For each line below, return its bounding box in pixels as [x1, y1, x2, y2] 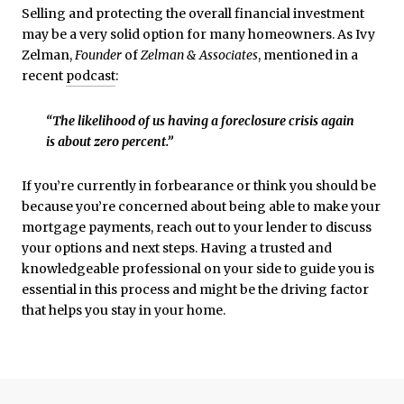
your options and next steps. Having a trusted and [22, 240, 332, 257]
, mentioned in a [258, 47, 358, 64]
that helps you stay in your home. [22, 302, 225, 319]
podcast [66, 68, 115, 85]
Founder [75, 47, 124, 64]
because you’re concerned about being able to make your [22, 198, 381, 216]
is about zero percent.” [45, 133, 173, 150]
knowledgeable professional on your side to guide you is [22, 261, 374, 278]
